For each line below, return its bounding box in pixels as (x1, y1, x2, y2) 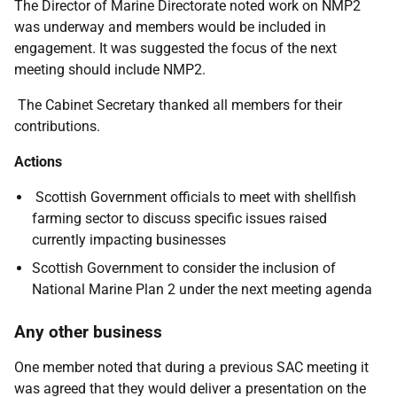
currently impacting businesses (32, 231, 226, 248)
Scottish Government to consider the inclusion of (32, 260, 336, 276)
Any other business (14, 322, 162, 342)
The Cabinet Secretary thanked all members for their (14, 97, 342, 113)
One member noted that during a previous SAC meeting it (14, 359, 369, 376)
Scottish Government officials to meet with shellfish (32, 189, 356, 206)
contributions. (14, 118, 100, 135)
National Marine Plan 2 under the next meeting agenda (32, 281, 372, 298)
